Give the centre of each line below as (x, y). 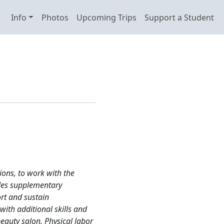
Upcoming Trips (106, 17)
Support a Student (179, 17)
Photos (55, 17)
